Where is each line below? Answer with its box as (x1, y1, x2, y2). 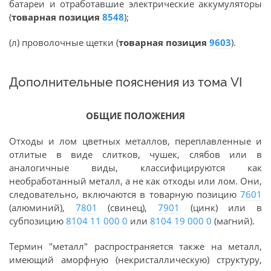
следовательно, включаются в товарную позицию (9, 188, 240, 200)
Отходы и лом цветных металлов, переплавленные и (9, 135, 262, 147)
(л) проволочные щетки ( (9, 36, 119, 48)
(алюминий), (9, 201, 76, 214)
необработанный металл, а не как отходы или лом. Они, (9, 175, 262, 187)
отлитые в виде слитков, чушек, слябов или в (9, 148, 262, 160)
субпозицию (9, 215, 66, 227)
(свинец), (97, 201, 158, 214)
